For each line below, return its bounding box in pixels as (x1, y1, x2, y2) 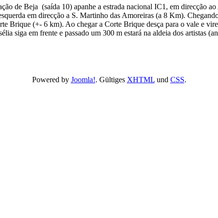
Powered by (32, 75, 71, 84)
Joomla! (71, 75, 95, 84)
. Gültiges (95, 75, 127, 84)
